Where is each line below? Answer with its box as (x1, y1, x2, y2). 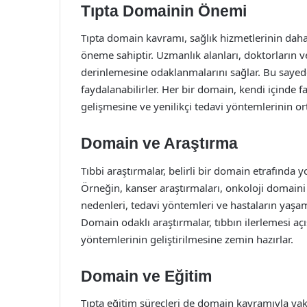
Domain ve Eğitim (81, 267, 212, 285)
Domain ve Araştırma (81, 134, 238, 152)
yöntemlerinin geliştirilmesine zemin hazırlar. (81, 232, 293, 246)
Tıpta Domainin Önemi (81, 1, 247, 20)
